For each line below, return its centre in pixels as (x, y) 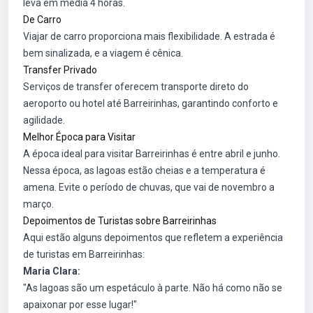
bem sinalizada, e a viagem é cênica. (103, 53)
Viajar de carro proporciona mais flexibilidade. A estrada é (149, 37)
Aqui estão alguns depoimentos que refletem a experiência (153, 238)
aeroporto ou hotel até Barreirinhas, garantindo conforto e (151, 104)
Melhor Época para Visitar (79, 137)
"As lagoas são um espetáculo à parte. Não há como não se (153, 288)
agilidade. (44, 121)
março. (38, 204)
